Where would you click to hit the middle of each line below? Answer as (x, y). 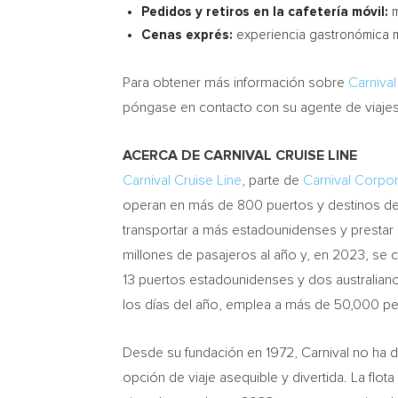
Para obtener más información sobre (235, 83)
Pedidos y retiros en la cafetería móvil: (265, 12)
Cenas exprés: (187, 35)
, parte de (272, 180)
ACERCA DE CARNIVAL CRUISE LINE (240, 155)
